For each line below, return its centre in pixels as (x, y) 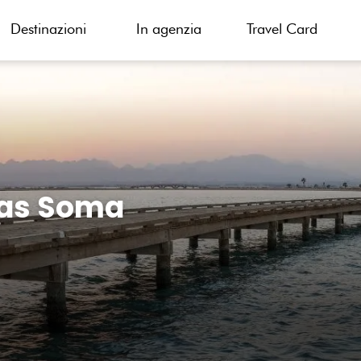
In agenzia (169, 29)
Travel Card (282, 29)
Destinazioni (48, 29)
